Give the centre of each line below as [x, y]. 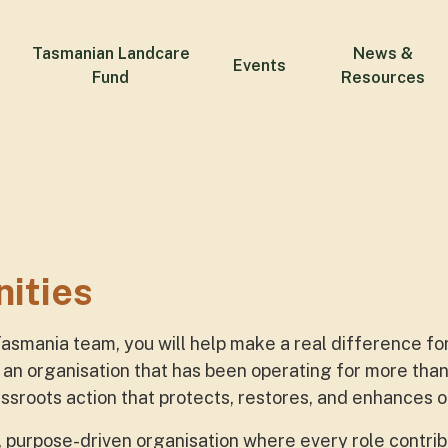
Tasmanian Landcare [110, 53]
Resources [383, 77]
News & [383, 53]
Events [259, 65]
